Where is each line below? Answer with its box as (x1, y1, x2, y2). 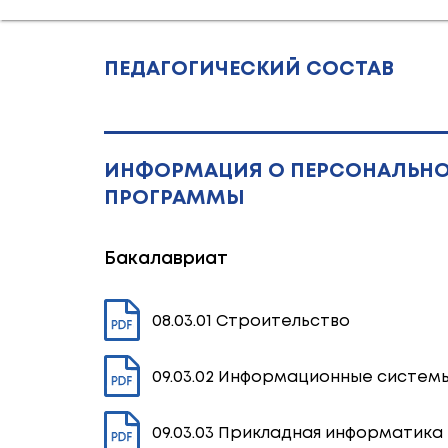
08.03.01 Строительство (151, 313, 350, 329)
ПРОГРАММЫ (103, 189, 245, 208)
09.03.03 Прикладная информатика (151, 425, 443, 441)
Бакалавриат (103, 251, 228, 267)
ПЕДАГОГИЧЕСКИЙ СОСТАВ (103, 60, 394, 79)
